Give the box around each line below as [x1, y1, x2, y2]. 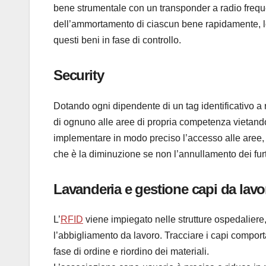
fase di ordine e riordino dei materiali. [53, 246, 211, 257]
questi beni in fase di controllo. [53, 35, 181, 46]
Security [53, 67, 107, 84]
